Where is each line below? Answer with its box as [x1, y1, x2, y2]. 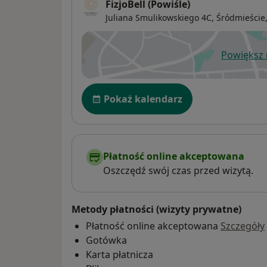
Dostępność [81, 82, 143, 97]
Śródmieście [216, 12, 265, 24]
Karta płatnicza [86, 248, 153, 262]
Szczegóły [221, 219, 265, 233]
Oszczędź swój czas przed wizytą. [103, 164, 253, 178]
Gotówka [86, 234, 127, 247]
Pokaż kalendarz [104, 92, 182, 106]
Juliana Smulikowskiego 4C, [105, 12, 214, 24]
